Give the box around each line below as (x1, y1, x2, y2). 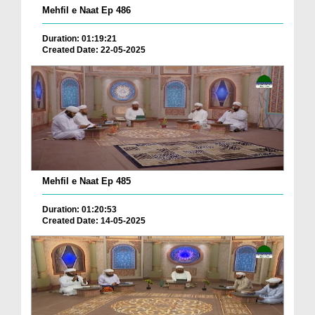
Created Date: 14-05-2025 (42, 215, 146, 226)
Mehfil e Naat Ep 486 (42, 5, 131, 16)
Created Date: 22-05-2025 (42, 45, 146, 56)
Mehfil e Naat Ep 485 (42, 175, 131, 186)
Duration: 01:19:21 (42, 34, 117, 44)
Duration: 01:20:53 (42, 204, 117, 214)
